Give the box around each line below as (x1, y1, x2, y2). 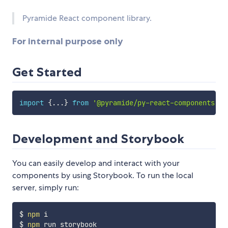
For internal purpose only (12, 36, 123, 47)
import (19, 98, 44, 108)
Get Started (12, 65, 82, 80)
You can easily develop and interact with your (12, 158, 180, 169)
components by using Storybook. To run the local (12, 170, 193, 181)
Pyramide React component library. (22, 13, 152, 24)
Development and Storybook (12, 131, 184, 147)
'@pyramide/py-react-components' (92, 98, 219, 108)
